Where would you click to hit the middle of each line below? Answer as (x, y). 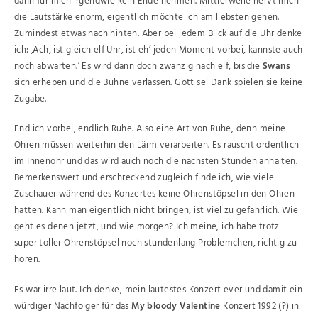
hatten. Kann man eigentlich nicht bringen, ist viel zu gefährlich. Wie (156, 210)
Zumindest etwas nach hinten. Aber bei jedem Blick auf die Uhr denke (158, 33)
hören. (27, 259)
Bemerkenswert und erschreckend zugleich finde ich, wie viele (144, 178)
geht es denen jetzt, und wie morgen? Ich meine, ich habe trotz (147, 227)
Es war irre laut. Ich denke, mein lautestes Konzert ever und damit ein (158, 290)
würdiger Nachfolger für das (73, 306)
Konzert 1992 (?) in (260, 306)
